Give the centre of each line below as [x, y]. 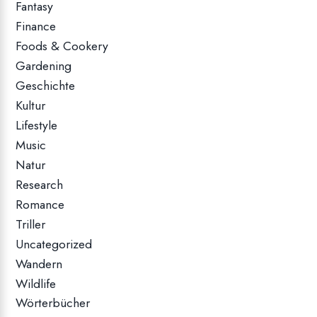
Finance [36, 26]
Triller [31, 224]
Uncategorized [54, 244]
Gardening [44, 65]
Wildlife [36, 283]
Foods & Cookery [62, 46]
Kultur [31, 105]
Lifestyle [37, 125]
